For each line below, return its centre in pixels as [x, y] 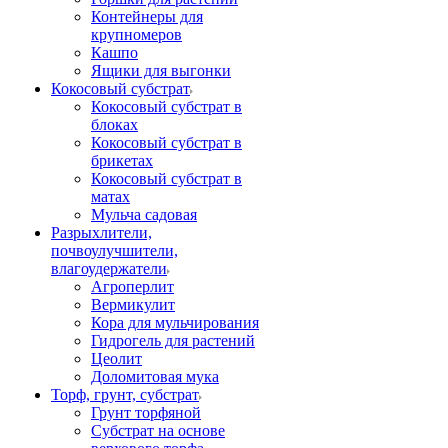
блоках [114, 124]
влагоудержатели [109, 268]
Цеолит [116, 358]
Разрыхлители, [101, 232]
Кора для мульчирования [175, 322]
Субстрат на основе [158, 430]
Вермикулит [133, 304]
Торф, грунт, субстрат [125, 394]
